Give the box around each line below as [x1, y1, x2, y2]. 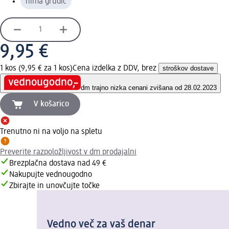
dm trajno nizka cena [81, 84, 143, 92]
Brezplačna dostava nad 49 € [9, 159, 106, 168]
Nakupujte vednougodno [9, 171, 92, 179]
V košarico [34, 100, 69, 109]
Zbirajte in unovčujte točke [9, 182, 100, 191]
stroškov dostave [163, 64, 214, 72]
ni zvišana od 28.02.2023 [143, 84, 217, 92]
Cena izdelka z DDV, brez [73, 64, 158, 73]
